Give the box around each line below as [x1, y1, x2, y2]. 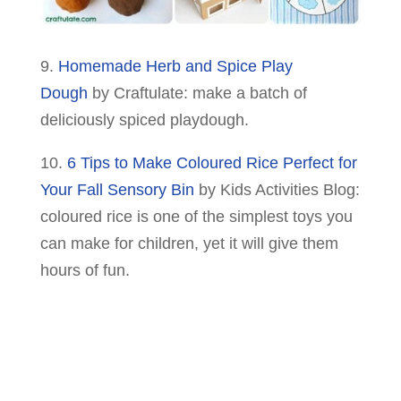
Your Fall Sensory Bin [39, 181, 194, 200]
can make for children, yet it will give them [39, 235, 338, 253]
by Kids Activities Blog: [193, 181, 360, 200]
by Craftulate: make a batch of [87, 84, 307, 103]
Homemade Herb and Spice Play [57, 57, 293, 76]
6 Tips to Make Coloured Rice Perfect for [66, 154, 357, 173]
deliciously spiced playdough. [39, 111, 249, 130]
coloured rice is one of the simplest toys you [39, 208, 353, 226]
